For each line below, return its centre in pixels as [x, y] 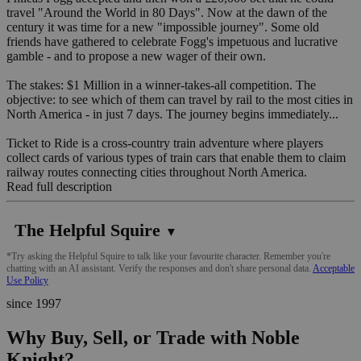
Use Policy [27, 280]
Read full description [59, 186]
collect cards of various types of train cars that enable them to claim [176, 157]
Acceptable [334, 268]
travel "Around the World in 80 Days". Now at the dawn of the [167, 12]
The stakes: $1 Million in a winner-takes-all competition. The [161, 85]
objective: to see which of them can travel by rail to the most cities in [180, 99]
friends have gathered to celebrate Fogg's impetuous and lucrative [172, 41]
